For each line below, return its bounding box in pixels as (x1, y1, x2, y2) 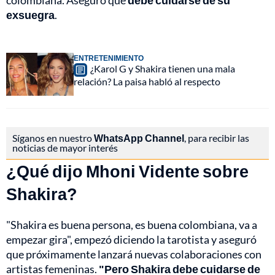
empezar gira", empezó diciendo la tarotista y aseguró (6, 233, 257, 247)
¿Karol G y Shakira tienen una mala (90, 63, 235, 75)
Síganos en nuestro (12, 132, 94, 144)
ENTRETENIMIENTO (74, 53, 144, 63)
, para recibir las (184, 132, 249, 144)
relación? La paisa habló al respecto (74, 76, 220, 88)
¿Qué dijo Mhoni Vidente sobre (6, 161, 249, 182)
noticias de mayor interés (12, 142, 118, 154)
